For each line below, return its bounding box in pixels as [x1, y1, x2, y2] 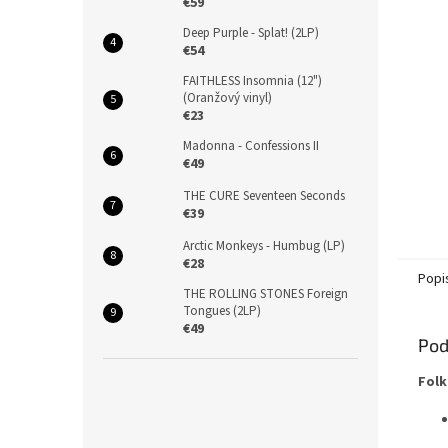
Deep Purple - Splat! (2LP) [183, 24, 319, 42]
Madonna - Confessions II [183, 137, 319, 155]
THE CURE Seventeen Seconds [183, 187, 345, 205]
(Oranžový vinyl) [183, 89, 272, 107]
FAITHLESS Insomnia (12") [183, 72, 322, 90]
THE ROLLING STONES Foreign [183, 285, 348, 303]
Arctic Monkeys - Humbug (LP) [183, 237, 345, 255]
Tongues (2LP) [183, 302, 261, 320]
